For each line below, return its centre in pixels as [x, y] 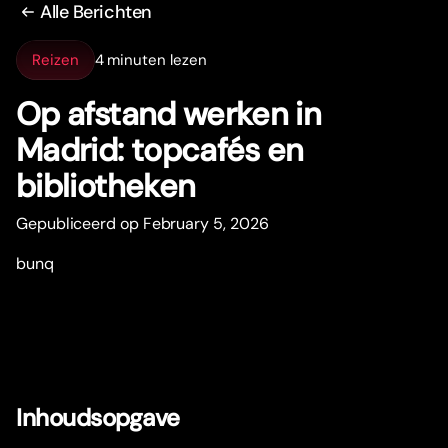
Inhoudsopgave [98, 418]
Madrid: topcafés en [160, 150]
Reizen [55, 59]
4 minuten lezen [150, 59]
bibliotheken [106, 186]
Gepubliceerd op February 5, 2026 [142, 224]
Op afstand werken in [169, 114]
